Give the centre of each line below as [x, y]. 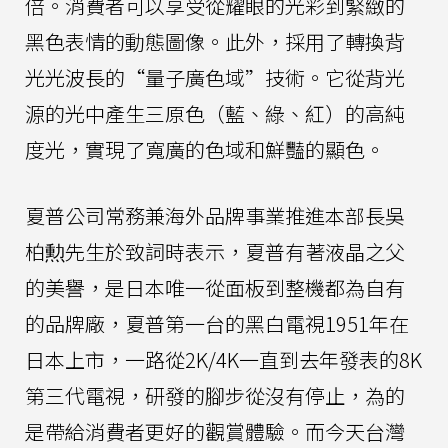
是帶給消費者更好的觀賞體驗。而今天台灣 [215, 431]
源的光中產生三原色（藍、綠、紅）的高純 [215, 113]
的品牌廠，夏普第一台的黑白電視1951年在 [217, 323]
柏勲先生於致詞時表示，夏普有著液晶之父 [215, 251]
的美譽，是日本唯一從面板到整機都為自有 [215, 287]
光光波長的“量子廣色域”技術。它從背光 [215, 77]
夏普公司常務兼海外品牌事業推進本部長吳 [215, 215]
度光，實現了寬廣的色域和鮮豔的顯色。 [205, 149]
